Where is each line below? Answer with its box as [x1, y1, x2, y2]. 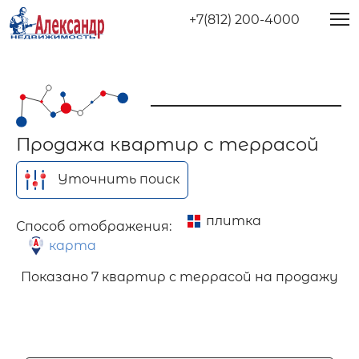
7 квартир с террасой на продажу [91, 268, 338, 284]
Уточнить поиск [58, 171, 180, 187]
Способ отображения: [16, 218, 171, 234]
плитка [206, 212, 261, 228]
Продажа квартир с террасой [16, 132, 319, 155]
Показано [21, 268, 91, 284]
